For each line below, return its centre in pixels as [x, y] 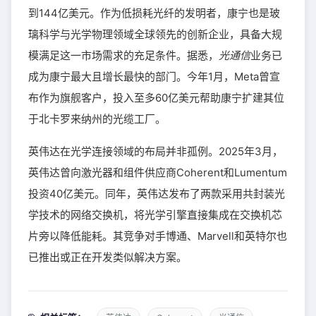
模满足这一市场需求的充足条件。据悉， [123, 56]
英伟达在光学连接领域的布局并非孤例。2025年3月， [156, 152]
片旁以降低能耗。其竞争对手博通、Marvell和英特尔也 [158, 236]
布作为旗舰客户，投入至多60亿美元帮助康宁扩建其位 [156, 98]
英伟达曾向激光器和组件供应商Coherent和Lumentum [158, 173]
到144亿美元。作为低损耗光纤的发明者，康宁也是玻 [154, 13]
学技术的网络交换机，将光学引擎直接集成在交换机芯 [155, 215]
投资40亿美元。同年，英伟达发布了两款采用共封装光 [157, 194]
